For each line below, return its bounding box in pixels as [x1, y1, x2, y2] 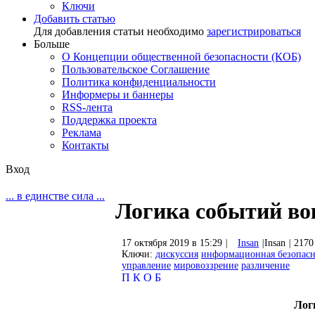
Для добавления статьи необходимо [34, 25, 207, 37]
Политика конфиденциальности [62, 76, 216, 88]
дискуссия [155, 248, 198, 259]
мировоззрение [174, 259, 238, 271]
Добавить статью [34, 13, 115, 25]
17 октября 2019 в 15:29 [122, 237, 225, 248]
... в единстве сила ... [6, 189, 105, 202]
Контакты [62, 139, 109, 151]
